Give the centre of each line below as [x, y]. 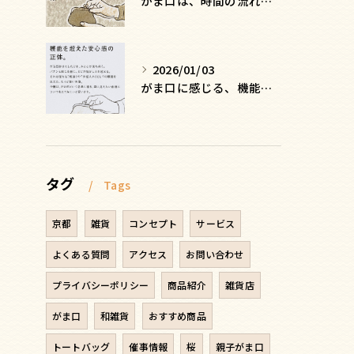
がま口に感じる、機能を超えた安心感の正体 [266, 88]
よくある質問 [81, 254]
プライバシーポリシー [100, 285]
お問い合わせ [215, 254]
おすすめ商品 [177, 316]
